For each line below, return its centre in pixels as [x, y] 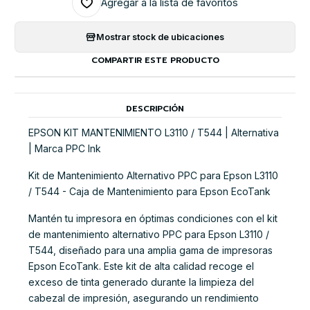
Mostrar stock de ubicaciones [160, 37]
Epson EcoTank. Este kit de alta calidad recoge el [141, 266]
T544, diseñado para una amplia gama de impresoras [151, 250]
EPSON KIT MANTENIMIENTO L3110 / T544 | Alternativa [154, 133]
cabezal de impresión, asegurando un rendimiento [144, 298]
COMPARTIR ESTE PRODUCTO [155, 61]
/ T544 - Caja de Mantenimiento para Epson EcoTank [149, 191]
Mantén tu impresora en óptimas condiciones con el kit [153, 218]
